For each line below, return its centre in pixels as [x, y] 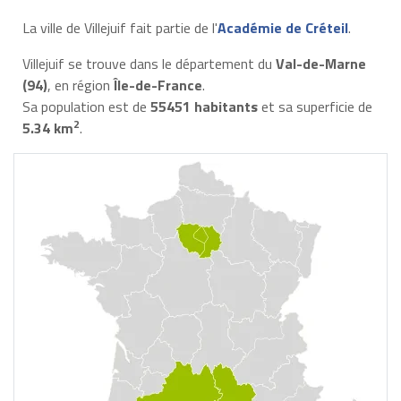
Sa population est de [86, 106]
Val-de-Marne [320, 63]
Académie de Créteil [282, 27]
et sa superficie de [315, 106]
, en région [80, 85]
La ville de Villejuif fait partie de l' [119, 27]
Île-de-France [158, 85]
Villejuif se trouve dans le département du [149, 63]
